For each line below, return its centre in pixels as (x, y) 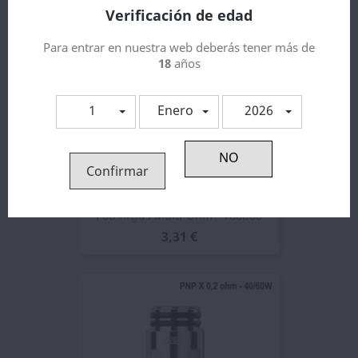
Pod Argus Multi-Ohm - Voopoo (179, 216)
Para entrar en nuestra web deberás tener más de (179, 47)
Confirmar (118, 171)
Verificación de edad (179, 15)
